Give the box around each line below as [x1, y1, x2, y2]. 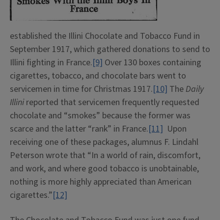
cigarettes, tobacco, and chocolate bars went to [10, 70, 186, 82]
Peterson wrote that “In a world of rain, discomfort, [10, 149, 200, 162]
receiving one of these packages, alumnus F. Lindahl [10, 136, 198, 148]
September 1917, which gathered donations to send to [10, 43, 210, 55]
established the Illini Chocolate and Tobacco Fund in [10, 30, 200, 42]
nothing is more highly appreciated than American [10, 176, 192, 188]
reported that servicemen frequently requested [24, 96, 199, 109]
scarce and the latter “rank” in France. [10, 123, 148, 135]
